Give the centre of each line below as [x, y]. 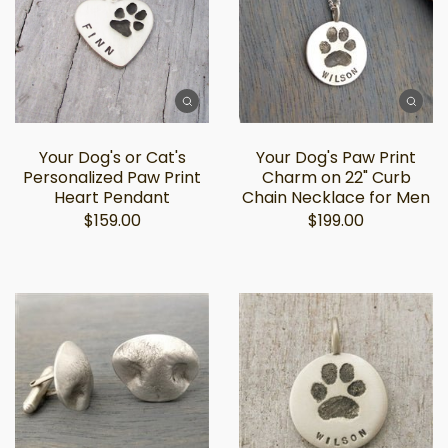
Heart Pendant [112, 197]
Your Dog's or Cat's [112, 157]
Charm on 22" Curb [336, 177]
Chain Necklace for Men [336, 197]
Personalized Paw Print [112, 177]
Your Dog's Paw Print [336, 157]
